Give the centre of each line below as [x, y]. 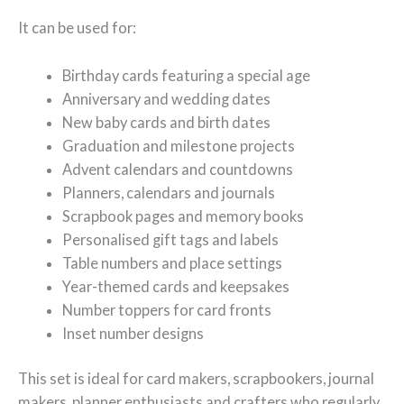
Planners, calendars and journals [169, 192]
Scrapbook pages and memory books [184, 216]
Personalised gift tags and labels [171, 239]
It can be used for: [77, 28]
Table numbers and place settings [173, 262]
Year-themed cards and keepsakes [176, 286]
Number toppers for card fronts [167, 309]
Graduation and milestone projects [179, 145]
